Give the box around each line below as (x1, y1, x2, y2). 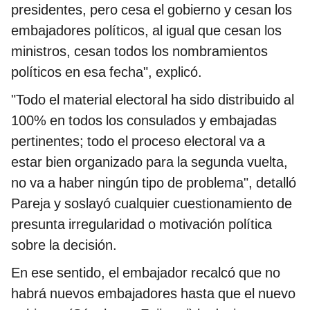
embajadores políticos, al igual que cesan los (11, 21, 282, 39)
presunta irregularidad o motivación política (11, 215, 272, 232)
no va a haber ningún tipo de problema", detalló (11, 174, 296, 191)
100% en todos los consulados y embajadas (11, 111, 277, 129)
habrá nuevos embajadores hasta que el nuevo (11, 284, 295, 302)
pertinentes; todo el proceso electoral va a (11, 132, 265, 149)
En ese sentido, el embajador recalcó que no (11, 264, 280, 281)
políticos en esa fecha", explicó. (11, 63, 202, 80)
